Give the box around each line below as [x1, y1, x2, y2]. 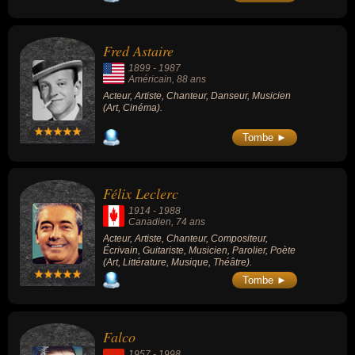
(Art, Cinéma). [103, 101, 162, 113]
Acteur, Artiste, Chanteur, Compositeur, [103, 233, 268, 245]
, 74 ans [171, 216, 205, 228]
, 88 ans [172, 73, 206, 85]
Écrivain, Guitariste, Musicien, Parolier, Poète [103, 245, 296, 257]
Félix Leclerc [103, 184, 178, 204]
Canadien [128, 216, 171, 228]
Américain [128, 73, 172, 85]
